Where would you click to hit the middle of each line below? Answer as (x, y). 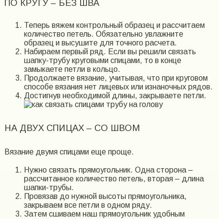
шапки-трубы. (49, 188)
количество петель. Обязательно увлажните (103, 34)
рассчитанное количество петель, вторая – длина (114, 179)
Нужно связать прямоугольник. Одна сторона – (108, 170)
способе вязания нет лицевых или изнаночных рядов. (118, 87)
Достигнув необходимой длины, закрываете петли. (115, 96)
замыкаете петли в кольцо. (72, 69)
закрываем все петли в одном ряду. (88, 205)
